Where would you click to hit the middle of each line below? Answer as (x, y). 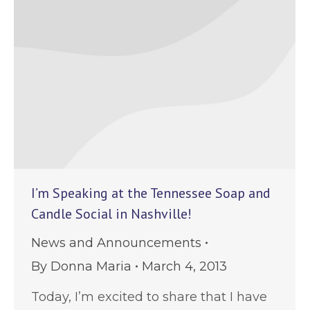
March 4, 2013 (184, 266)
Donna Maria (91, 266)
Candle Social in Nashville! (111, 213)
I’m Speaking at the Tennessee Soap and (151, 193)
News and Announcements (116, 243)
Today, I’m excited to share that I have (149, 297)
